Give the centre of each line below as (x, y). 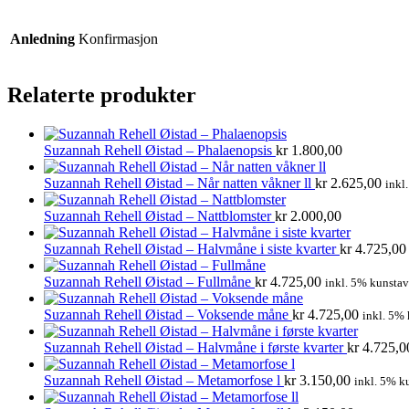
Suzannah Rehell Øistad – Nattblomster (159, 215)
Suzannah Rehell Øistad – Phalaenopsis (160, 150)
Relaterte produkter (102, 94)
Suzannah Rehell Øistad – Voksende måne (168, 314)
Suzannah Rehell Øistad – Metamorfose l (164, 380)
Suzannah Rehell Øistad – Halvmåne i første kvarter (195, 347)
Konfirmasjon (118, 38)
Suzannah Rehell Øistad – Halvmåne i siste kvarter (192, 248)
